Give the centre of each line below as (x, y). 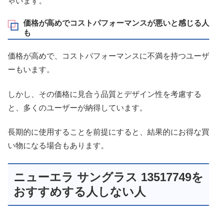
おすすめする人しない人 (80, 192)
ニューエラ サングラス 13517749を (108, 177)
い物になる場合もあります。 (58, 146)
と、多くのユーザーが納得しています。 (77, 108)
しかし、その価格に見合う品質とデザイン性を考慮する (105, 94)
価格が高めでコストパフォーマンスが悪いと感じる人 (116, 23)
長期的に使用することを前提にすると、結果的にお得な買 (108, 132)
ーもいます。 (31, 70)
